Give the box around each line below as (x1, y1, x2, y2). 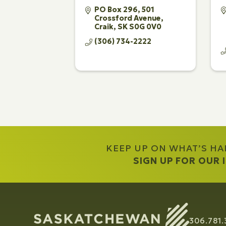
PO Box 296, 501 (94, 5, 155, 14)
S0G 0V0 (129, 22, 162, 31)
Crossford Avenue (94, 13, 161, 23)
